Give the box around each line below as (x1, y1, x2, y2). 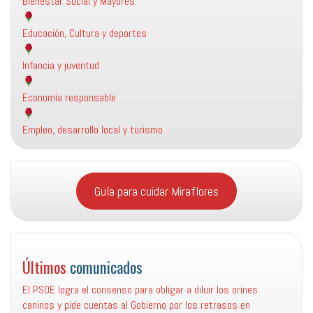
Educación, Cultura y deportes (22, 25, 147, 41)
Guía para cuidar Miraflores (94, 182, 219, 199)
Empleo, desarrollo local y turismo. (22, 122, 165, 137)
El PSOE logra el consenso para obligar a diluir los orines (22, 282, 258, 297)
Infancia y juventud (22, 57, 99, 73)
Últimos (22, 254, 70, 278)
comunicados (70, 254, 143, 278)
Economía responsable (22, 89, 116, 105)
